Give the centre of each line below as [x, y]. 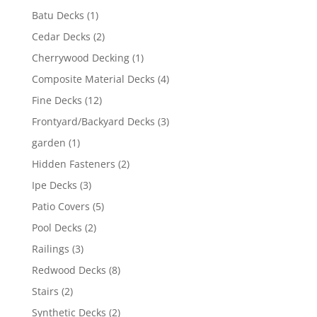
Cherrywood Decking [80, 58]
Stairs [45, 291]
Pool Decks [57, 227]
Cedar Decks [61, 36]
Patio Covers [60, 206]
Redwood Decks [69, 270]
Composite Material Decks [93, 79]
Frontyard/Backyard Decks [93, 121]
